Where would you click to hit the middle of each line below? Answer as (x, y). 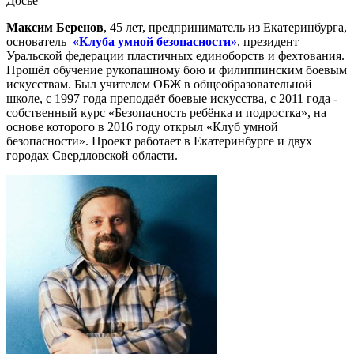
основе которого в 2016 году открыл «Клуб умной (142, 127)
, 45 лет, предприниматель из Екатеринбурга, (225, 27)
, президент (268, 41)
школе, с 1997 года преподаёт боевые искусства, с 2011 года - (172, 98)
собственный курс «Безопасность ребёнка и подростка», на (166, 113)
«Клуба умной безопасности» (155, 41)
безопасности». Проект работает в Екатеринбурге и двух (159, 141)
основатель (38, 41)
